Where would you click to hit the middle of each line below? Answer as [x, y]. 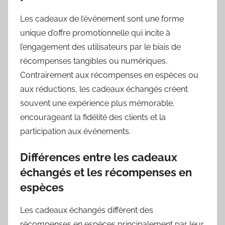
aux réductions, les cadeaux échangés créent [104, 89]
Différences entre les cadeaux [99, 157]
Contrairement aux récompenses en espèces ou [109, 75]
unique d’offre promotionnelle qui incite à [95, 33]
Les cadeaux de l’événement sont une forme [102, 19]
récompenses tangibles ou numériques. [94, 61]
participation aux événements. [75, 132]
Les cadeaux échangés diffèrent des [87, 210]
